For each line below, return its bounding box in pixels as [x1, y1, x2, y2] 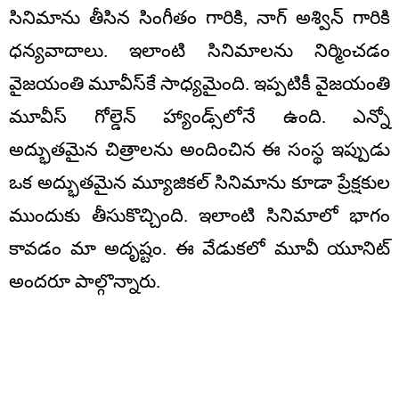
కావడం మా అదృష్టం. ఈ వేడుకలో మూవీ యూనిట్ [9, 237, 390, 259]
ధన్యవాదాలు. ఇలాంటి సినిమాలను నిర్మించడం [9, 39, 390, 61]
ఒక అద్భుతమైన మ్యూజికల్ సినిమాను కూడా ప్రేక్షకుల [9, 171, 390, 193]
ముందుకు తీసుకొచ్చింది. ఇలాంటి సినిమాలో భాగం [9, 204, 390, 226]
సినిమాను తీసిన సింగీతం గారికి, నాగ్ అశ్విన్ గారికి [9, 6, 390, 28]
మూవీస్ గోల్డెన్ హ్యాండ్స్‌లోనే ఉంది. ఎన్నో [9, 105, 390, 127]
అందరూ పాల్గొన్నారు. [9, 270, 160, 292]
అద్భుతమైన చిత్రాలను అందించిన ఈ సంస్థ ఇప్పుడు [9, 138, 390, 160]
